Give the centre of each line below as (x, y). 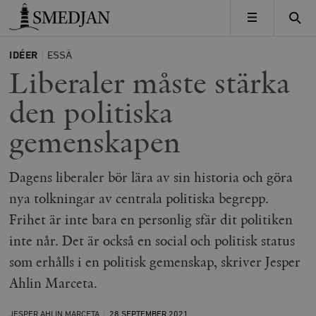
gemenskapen (95, 142)
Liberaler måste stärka (150, 83)
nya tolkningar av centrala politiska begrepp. (139, 198)
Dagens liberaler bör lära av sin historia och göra (151, 177)
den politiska (91, 113)
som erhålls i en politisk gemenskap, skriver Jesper (155, 262)
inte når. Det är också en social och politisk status (152, 241)
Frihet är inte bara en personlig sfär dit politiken (151, 219)
